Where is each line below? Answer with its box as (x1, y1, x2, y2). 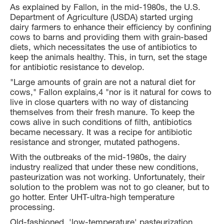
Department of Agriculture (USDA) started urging (10, 11, 193, 22)
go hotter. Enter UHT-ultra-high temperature (10, 191, 174, 202)
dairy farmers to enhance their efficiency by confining (10, 21, 211, 32)
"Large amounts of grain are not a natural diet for (10, 76, 195, 87)
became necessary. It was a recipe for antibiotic (10, 126, 192, 137)
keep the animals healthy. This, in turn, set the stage (10, 51, 207, 62)
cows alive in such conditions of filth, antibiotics (10, 116, 192, 127)
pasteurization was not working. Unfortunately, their (10, 171, 205, 182)
